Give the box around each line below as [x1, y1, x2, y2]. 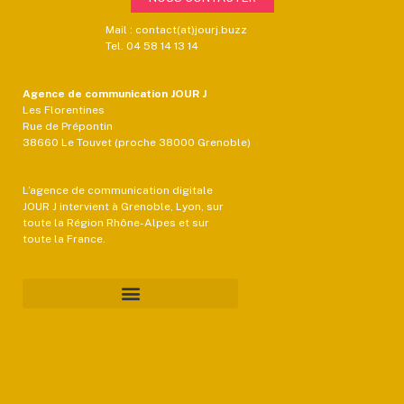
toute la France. [23, 232, 108, 245]
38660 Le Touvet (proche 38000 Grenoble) [23, 135, 251, 149]
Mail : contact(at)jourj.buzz [105, 23, 247, 36]
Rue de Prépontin [23, 119, 113, 133]
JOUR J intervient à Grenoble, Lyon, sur [23, 199, 224, 213]
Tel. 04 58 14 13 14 [105, 39, 198, 52]
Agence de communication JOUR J [23, 87, 207, 100]
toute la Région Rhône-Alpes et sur [23, 216, 209, 229]
